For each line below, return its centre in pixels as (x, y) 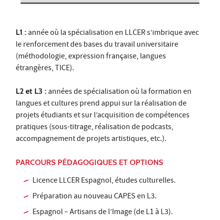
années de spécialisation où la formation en (119, 93)
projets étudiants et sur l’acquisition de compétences (103, 116)
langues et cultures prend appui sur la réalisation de (101, 104)
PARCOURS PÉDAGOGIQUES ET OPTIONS (89, 163)
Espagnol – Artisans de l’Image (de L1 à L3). (103, 213)
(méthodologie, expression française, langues (91, 57)
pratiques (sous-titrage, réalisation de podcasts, (95, 128)
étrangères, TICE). (45, 69)
